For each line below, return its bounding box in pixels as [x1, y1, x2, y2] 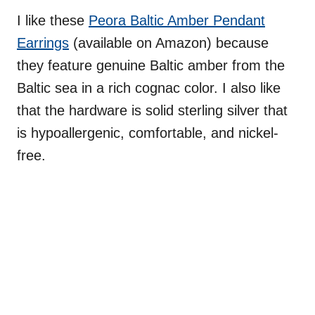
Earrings [17, 34, 69, 51]
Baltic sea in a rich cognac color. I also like [17, 79, 281, 96]
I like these [17, 12, 89, 28]
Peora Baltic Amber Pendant [89, 12, 265, 28]
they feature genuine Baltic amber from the [17, 57, 285, 73]
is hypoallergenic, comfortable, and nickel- [17, 124, 278, 141]
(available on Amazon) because [69, 34, 269, 51]
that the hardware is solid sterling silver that [17, 102, 288, 118]
